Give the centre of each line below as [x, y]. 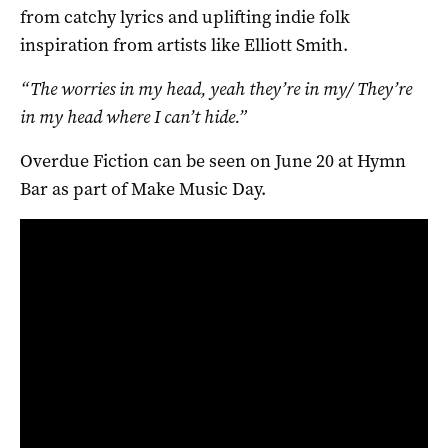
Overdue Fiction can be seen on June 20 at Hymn [213, 160]
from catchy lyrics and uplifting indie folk [185, 16]
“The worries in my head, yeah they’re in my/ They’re [216, 88]
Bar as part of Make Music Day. [143, 188]
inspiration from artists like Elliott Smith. [184, 44]
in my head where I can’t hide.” [133, 116]
